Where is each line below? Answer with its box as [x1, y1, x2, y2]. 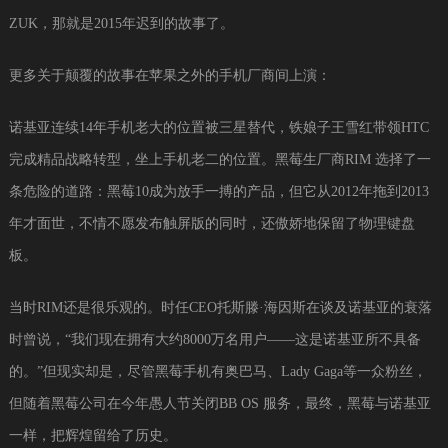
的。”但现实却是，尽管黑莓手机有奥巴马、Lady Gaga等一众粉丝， [8, 363, 427, 379]
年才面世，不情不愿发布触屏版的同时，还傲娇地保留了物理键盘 [8, 215, 415, 231]
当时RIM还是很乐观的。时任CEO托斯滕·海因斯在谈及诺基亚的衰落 [8, 299, 432, 315]
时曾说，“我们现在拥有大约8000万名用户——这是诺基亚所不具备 [8, 331, 421, 347]
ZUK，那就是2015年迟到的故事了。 [8, 15, 234, 31]
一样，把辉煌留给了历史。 [8, 427, 177, 443]
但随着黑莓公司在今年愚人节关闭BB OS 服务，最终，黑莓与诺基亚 [8, 395, 431, 411]
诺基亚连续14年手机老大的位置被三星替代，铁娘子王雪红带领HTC [8, 119, 429, 135]
